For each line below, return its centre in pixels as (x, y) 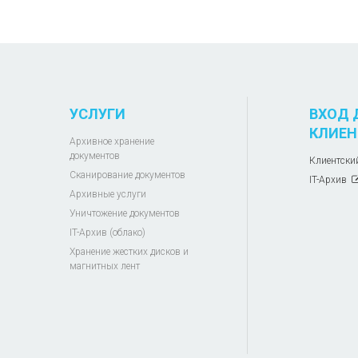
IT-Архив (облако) (107, 233)
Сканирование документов (127, 175)
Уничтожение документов (125, 214)
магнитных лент (105, 267)
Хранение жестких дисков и (129, 252)
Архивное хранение (112, 142)
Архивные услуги (108, 195)
